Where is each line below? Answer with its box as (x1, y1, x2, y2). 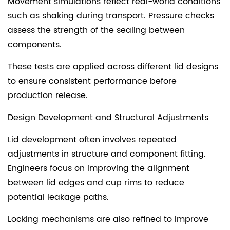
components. (8, 37, 62, 51)
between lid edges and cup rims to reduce (8, 176, 184, 189)
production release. (8, 88, 88, 102)
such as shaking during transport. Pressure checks (8, 9, 214, 23)
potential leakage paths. (8, 190, 109, 204)
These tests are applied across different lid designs (8, 60, 218, 73)
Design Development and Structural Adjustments (8, 110, 208, 124)
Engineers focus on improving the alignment (8, 161, 189, 175)
